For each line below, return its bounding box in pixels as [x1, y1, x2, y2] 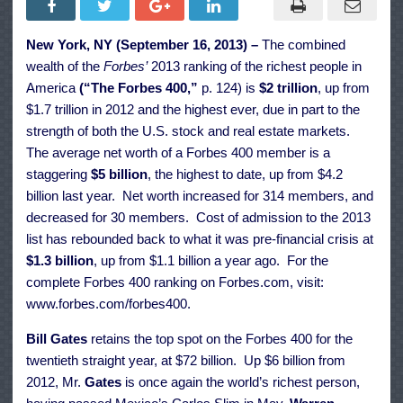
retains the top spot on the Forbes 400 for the [87, 331, 353, 347]
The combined [262, 37, 345, 53]
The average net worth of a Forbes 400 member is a [26, 145, 330, 161]
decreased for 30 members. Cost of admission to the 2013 [26, 210, 371, 226]
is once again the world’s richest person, [125, 374, 360, 390]
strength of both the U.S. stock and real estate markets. [26, 123, 354, 139]
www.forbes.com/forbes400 [26, 296, 187, 312]
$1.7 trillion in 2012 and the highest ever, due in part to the [26, 102, 360, 118]
